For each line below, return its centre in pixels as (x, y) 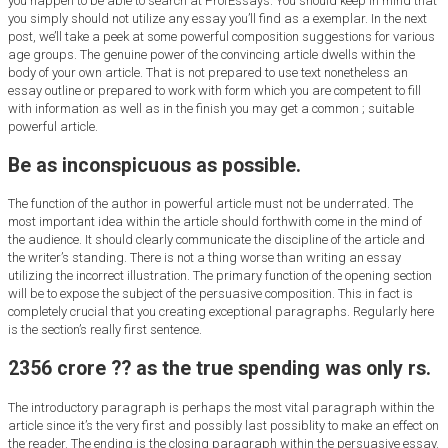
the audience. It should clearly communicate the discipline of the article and (216, 240)
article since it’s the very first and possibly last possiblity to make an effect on (223, 425)
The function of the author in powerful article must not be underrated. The (210, 204)
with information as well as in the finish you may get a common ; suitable (211, 108)
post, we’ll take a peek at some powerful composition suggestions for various (221, 36)
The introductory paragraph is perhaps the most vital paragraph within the (221, 407)
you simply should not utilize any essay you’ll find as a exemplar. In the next (217, 18)
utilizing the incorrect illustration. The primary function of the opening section (220, 276)
